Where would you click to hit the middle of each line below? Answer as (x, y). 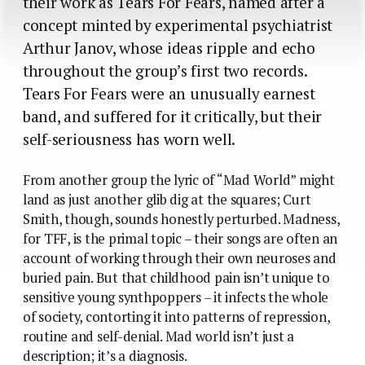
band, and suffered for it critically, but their (173, 116)
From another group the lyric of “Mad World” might (179, 180)
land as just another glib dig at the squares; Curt (167, 199)
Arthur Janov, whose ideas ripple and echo (169, 48)
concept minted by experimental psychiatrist (178, 25)
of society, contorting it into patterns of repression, (176, 317)
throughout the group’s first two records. (165, 70)
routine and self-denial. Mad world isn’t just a (159, 336)
